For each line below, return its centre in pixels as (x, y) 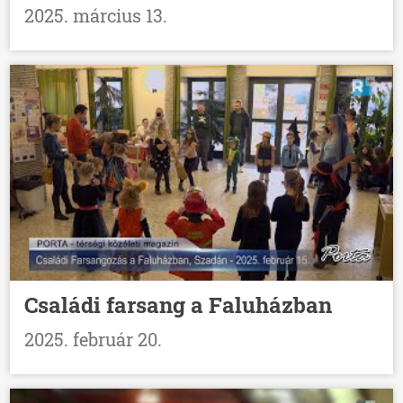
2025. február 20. (94, 339)
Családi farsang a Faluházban (179, 304)
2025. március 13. (96, 16)
